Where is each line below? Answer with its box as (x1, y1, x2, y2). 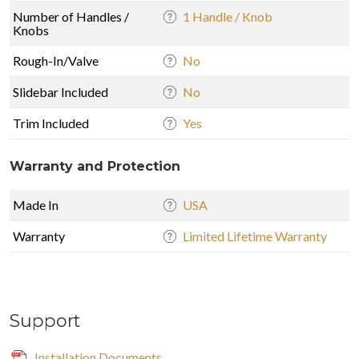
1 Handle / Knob (183, 8, 272, 24)
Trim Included (13, 115, 89, 131)
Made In (13, 196, 58, 212)
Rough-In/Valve (13, 52, 99, 68)
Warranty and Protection (10, 158, 180, 174)
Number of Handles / (13, 8, 129, 24)
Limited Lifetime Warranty (183, 228, 327, 244)
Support (10, 309, 80, 331)
